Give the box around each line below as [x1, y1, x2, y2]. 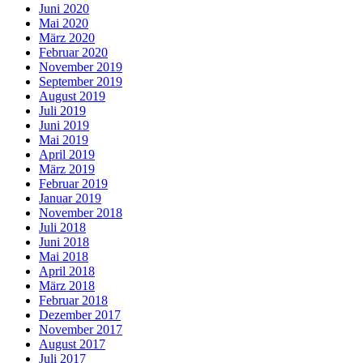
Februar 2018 [39, 293, 108, 308]
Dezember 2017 [39, 308, 121, 322]
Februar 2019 [39, 177, 108, 191]
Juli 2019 [39, 104, 86, 118]
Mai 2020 [39, 16, 88, 31]
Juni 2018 [39, 235, 89, 250]
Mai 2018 [39, 250, 88, 264]
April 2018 [39, 264, 95, 279]
